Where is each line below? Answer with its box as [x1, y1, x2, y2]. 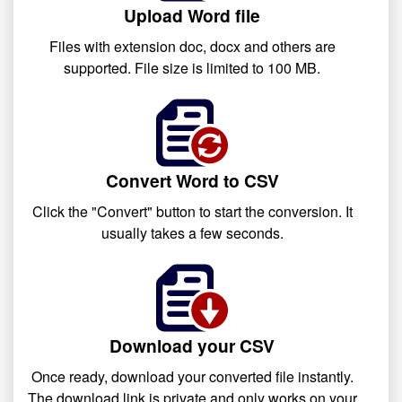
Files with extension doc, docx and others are [48, 36, 336, 57]
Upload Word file [124, 3, 260, 28]
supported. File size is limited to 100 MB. [64, 57, 320, 78]
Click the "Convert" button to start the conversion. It [31, 201, 353, 222]
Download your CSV [109, 333, 275, 358]
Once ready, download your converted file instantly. [31, 366, 354, 387]
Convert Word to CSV [105, 168, 279, 193]
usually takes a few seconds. [100, 223, 284, 243]
